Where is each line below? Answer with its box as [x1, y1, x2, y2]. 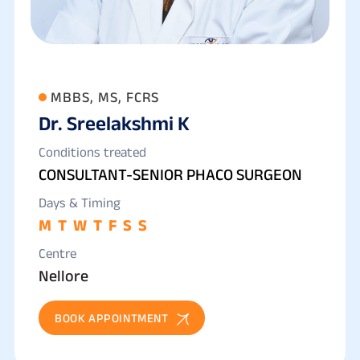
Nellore [39, 267, 88, 285]
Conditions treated [39, 145, 146, 160]
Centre [39, 246, 76, 261]
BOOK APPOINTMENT [55, 311, 169, 325]
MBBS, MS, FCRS [51, 89, 159, 106]
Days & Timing [39, 195, 121, 211]
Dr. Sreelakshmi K [39, 112, 190, 135]
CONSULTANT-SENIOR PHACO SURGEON [39, 166, 302, 184]
